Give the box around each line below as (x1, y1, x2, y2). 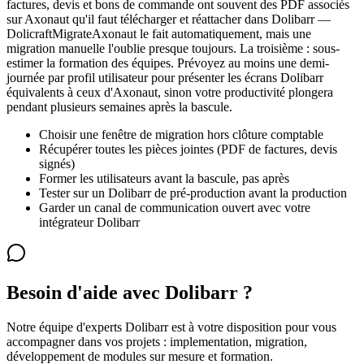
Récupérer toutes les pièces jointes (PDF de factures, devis (39, 141, 337, 156)
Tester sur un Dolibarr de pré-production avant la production (39, 185, 347, 200)
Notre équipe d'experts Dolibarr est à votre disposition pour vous (6, 319, 336, 334)
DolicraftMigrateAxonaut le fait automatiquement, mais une (6, 26, 311, 41)
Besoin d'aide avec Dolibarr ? (6, 281, 253, 303)
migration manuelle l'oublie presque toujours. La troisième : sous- (6, 41, 340, 55)
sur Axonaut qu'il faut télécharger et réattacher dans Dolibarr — (6, 11, 331, 26)
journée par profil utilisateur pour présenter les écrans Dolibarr (6, 70, 323, 84)
